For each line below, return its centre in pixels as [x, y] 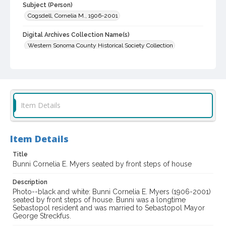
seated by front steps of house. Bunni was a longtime [99, 200]
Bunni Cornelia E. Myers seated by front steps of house [102, 164]
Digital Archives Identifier [61, 65]
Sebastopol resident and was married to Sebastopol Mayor [109, 208]
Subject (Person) [48, 5]
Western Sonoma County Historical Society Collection [100, 46]
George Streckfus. [42, 216]
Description [30, 182]
